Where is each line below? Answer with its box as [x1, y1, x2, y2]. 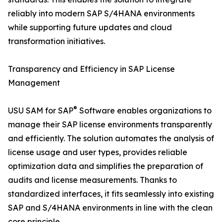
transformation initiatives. [8, 36, 105, 47]
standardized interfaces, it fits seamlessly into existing [8, 189, 214, 199]
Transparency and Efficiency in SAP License [8, 64, 175, 74]
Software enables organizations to [77, 106, 212, 116]
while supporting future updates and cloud [8, 22, 172, 33]
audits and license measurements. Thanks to [8, 175, 177, 185]
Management [8, 78, 60, 88]
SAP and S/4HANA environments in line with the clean [8, 203, 213, 213]
